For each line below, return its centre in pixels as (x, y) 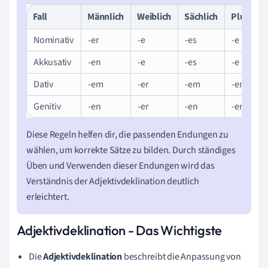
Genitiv (47, 106)
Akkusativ (53, 62)
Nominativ (54, 40)
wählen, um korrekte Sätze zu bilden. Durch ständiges (131, 150)
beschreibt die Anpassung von (181, 256)
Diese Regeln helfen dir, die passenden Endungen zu (127, 134)
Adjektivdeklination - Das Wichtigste (120, 230)
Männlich (106, 16)
